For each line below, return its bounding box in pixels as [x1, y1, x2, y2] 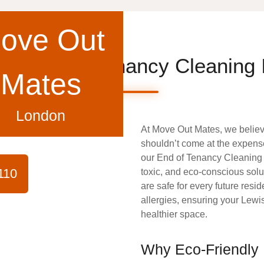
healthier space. [141, 209, 207, 219]
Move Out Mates [152, 124, 220, 134]
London [16, 107, 65, 124]
